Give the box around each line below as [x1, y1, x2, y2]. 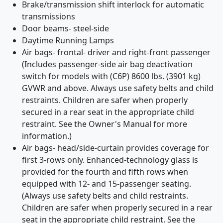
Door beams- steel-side [22, 23, 109, 34]
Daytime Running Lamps [22, 35, 114, 46]
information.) [22, 130, 72, 141]
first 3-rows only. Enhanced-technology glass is [22, 154, 198, 165]
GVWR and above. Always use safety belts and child [22, 83, 214, 94]
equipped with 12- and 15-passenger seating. [22, 178, 191, 189]
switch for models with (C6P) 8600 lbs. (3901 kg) [22, 71, 201, 82]
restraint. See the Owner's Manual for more [22, 118, 187, 129]
